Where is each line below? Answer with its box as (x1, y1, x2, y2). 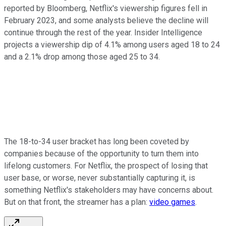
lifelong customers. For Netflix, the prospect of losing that (4, 161, 208, 171)
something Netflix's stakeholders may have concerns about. (4, 185, 213, 195)
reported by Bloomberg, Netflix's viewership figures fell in (4, 4, 207, 14)
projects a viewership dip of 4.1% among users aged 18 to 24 (4, 40, 220, 50)
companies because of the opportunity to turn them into (4, 149, 199, 159)
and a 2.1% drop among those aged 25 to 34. (4, 52, 160, 62)
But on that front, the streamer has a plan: (4, 197, 149, 207)
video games (149, 197, 195, 207)
